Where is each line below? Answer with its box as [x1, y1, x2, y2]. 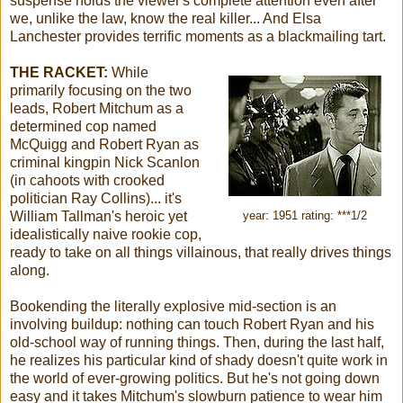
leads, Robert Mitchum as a [10, 100, 184, 116]
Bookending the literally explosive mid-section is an [10, 298, 336, 314]
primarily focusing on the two [10, 82, 192, 98]
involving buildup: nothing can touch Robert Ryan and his [10, 316, 374, 332]
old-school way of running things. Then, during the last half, [10, 334, 384, 350]
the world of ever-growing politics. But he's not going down [10, 370, 380, 386]
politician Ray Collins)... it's [10, 190, 182, 206]
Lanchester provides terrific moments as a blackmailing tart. [10, 28, 386, 44]
